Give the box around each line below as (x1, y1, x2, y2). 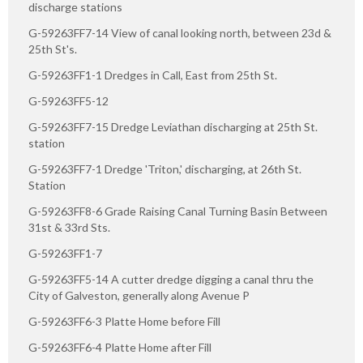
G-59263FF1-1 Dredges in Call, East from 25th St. (28, 67, 277, 82)
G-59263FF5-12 (28, 93, 109, 108)
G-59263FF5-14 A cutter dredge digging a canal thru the (28, 271, 314, 286)
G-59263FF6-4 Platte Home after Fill (28, 340, 211, 354)
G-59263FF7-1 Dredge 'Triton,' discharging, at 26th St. (28, 161, 301, 176)
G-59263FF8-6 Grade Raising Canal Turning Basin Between (28, 203, 327, 218)
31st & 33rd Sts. (28, 220, 110, 234)
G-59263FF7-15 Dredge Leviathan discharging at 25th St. (28, 119, 318, 134)
